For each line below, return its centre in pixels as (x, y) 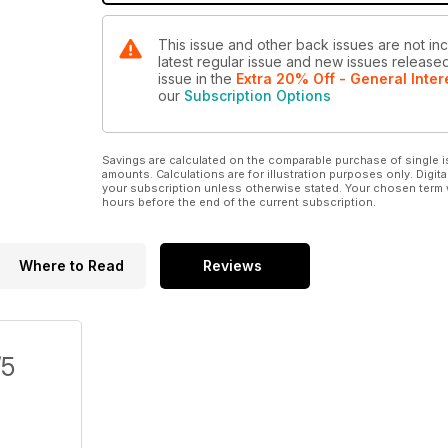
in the (216, 79)
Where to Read (71, 266)
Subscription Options (257, 96)
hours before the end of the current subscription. (239, 202)
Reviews (232, 266)
